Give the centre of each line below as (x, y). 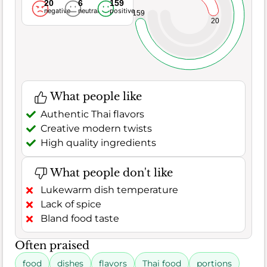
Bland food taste (80, 219)
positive (122, 11)
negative (57, 11)
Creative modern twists (96, 128)
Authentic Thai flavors (92, 114)
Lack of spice (71, 204)
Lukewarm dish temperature (109, 190)
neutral (88, 11)
